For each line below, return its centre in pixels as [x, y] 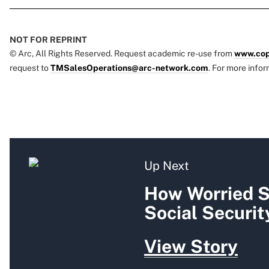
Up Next [167, 166]
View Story [191, 246]
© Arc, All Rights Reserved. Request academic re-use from [122, 54]
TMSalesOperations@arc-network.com [129, 68]
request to [30, 68]
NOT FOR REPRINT [48, 40]
